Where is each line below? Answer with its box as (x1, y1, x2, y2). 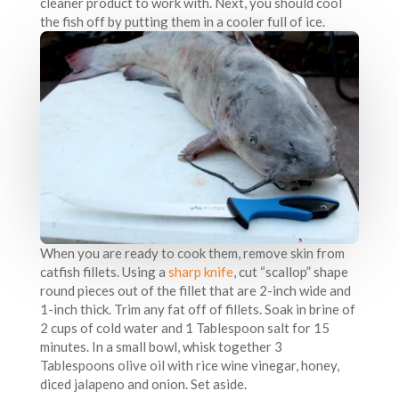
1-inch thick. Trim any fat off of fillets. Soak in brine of (39, 300, 355, 317)
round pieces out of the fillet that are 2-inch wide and (39, 281, 351, 298)
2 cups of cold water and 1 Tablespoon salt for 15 (39, 319, 330, 336)
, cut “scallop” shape (232, 263, 348, 280)
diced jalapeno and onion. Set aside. (39, 375, 247, 392)
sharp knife (167, 263, 233, 280)
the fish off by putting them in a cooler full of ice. (39, 13, 325, 30)
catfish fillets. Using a (39, 263, 168, 280)
